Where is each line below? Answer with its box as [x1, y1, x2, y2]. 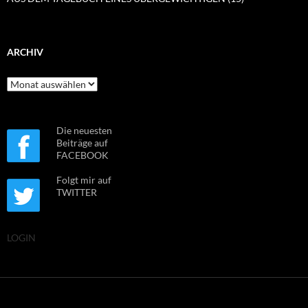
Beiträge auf [56, 136, 108, 148]
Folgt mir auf [56, 173, 111, 186]
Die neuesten [56, 124, 112, 136]
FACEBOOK [56, 148, 109, 161]
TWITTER [56, 186, 97, 198]
